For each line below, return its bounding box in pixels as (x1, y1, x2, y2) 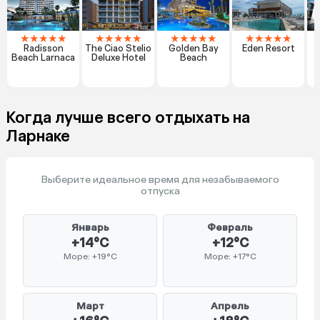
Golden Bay (168, 43, 219, 54)
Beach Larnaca (11, 52, 75, 64)
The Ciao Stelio (85, 43, 151, 54)
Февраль (207, 221, 253, 234)
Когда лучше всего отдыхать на (6, 108, 250, 128)
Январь (71, 221, 109, 234)
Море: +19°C (63, 251, 117, 262)
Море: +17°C (204, 251, 256, 262)
